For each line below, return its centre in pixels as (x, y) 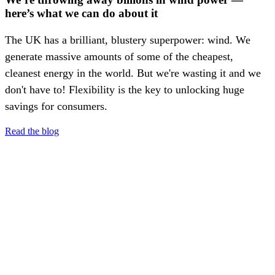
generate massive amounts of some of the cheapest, (119, 56)
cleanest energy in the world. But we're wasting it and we (133, 73)
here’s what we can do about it (81, 13)
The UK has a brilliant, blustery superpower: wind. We (128, 40)
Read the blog (32, 131)
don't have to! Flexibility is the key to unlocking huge (125, 89)
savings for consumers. (56, 106)
